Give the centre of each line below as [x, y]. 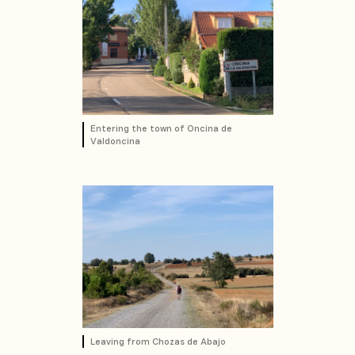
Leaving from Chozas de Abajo [158, 341]
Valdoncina [115, 141]
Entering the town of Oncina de [161, 128]
